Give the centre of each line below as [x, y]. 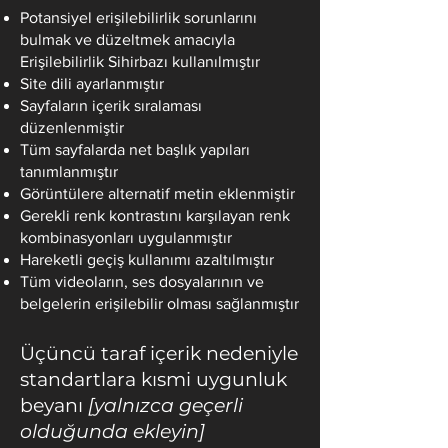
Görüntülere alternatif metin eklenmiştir [157, 193]
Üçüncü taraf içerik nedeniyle [159, 353]
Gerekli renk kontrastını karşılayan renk [155, 215]
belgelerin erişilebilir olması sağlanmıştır [159, 303]
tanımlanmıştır [69, 171]
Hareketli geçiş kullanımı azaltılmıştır [147, 259]
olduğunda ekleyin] [112, 431]
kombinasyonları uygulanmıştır [126, 237]
